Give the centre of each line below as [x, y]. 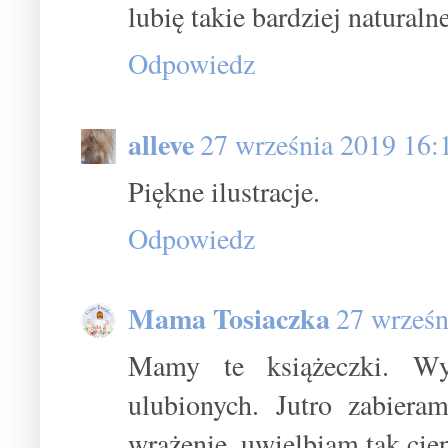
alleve [161, 144]
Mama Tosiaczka [229, 319]
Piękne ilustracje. [224, 190]
